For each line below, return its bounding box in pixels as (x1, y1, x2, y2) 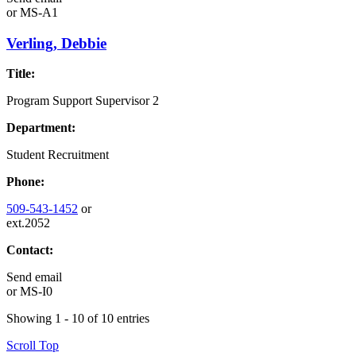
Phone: (6, 175, 44, 189)
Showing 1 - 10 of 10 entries (6, 311, 149, 326)
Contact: (6, 243, 53, 257)
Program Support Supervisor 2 (6, 94, 159, 108)
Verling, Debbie (6, 34, 106, 52)
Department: (6, 121, 75, 135)
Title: (6, 67, 35, 81)
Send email (6, 270, 62, 284)
